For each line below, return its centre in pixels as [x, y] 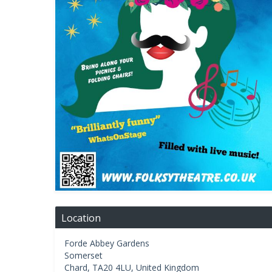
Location [81, 218]
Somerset [83, 255]
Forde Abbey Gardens [107, 243]
